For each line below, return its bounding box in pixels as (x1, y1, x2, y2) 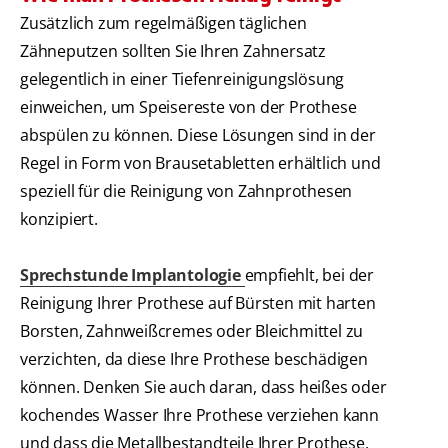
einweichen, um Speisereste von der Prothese (20, 96, 357, 119)
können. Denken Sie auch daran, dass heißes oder (20, 376, 387, 399)
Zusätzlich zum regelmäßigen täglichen (20, 12, 307, 35)
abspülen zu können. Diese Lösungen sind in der (20, 124, 376, 147)
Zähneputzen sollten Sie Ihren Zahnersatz (20, 40, 326, 63)
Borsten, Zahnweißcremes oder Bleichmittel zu (20, 320, 364, 343)
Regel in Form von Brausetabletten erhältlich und (20, 152, 381, 175)
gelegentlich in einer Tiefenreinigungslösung (20, 68, 345, 91)
